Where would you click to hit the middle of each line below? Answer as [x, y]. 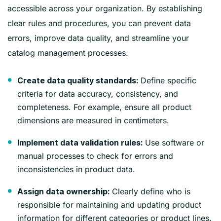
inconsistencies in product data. [76, 169]
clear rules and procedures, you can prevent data [99, 23]
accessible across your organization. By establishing [105, 8]
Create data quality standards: [78, 80]
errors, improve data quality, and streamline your [98, 38]
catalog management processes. [68, 53]
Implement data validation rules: [80, 143]
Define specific [167, 80]
